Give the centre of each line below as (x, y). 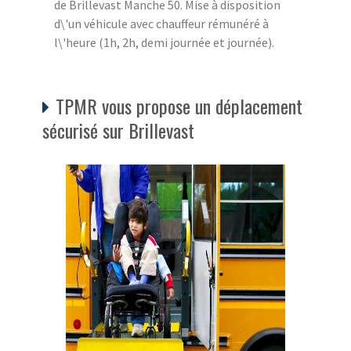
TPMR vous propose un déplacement (179, 105)
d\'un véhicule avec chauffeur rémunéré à (161, 23)
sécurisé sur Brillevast (118, 130)
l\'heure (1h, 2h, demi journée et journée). (164, 42)
